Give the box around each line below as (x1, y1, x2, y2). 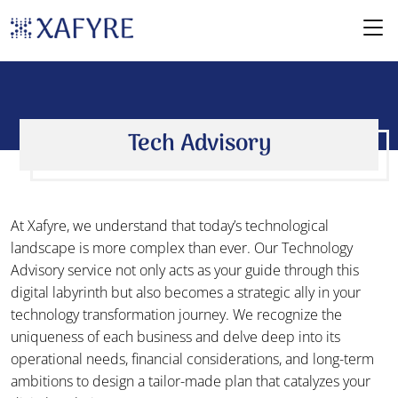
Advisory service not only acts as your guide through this (11, 260, 359, 280)
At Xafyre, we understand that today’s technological (11, 216, 329, 235)
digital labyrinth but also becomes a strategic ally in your (11, 283, 361, 302)
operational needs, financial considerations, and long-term (11, 349, 374, 369)
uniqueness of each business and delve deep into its (11, 327, 340, 346)
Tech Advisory (127, 125, 271, 163)
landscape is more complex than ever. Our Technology (11, 238, 353, 258)
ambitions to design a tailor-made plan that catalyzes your (11, 371, 370, 391)
